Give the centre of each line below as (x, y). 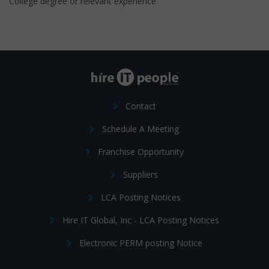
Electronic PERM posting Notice (141, 243)
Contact (141, 106)
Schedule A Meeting (141, 128)
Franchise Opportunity (141, 151)
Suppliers (141, 174)
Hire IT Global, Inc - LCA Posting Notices (141, 220)
